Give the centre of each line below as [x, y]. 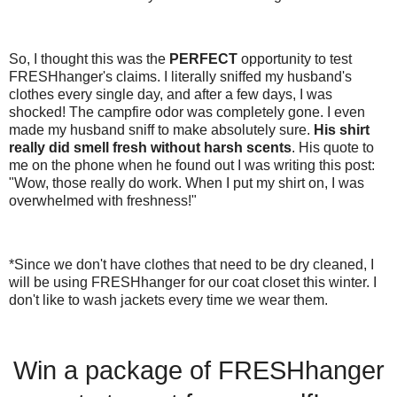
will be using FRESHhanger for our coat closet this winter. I [193, 282]
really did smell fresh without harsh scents [150, 148]
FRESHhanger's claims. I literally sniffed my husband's [180, 77]
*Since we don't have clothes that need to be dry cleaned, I [191, 264]
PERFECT [205, 59]
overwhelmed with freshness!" [103, 201]
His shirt [342, 130]
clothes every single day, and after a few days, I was [171, 95]
